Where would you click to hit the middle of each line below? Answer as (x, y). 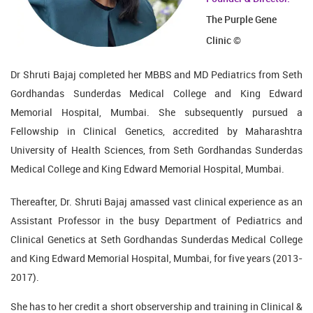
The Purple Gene (241, 20)
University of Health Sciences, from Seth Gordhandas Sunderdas (156, 151)
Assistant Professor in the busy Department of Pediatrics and (156, 221)
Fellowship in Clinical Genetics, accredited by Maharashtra (156, 132)
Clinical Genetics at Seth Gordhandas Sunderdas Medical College (156, 240)
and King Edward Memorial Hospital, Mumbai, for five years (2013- (156, 259)
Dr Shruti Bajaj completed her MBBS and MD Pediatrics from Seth (156, 75)
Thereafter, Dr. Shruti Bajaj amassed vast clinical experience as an (156, 203)
